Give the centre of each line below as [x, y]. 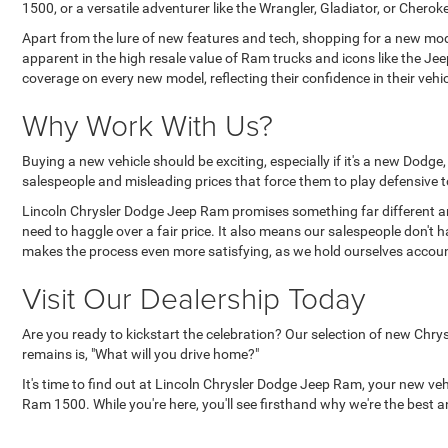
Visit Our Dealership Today [193, 297]
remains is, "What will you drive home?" [140, 353]
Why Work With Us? [147, 124]
